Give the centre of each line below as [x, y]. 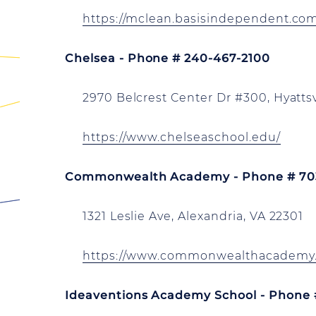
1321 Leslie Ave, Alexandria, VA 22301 [184, 216]
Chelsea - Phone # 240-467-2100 [168, 58]
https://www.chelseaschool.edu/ [181, 137]
